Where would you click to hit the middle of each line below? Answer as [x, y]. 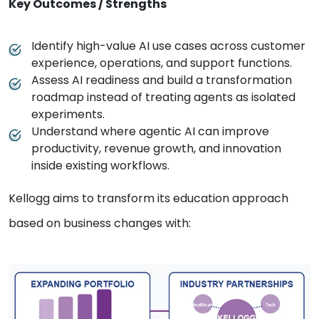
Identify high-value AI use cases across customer [168, 46]
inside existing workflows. [100, 166]
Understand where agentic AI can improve [150, 132]
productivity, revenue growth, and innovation [156, 149]
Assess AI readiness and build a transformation [162, 80]
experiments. [68, 115]
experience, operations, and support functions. [162, 63]
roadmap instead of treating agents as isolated [163, 98]
